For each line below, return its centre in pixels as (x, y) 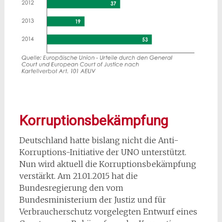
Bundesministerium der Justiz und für (92, 199)
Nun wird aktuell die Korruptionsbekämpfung (108, 164)
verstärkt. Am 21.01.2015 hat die (78, 176)
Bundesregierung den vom (71, 188)
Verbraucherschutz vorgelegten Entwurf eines (108, 211)
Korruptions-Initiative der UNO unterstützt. (103, 152)
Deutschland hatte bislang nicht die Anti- (99, 140)
